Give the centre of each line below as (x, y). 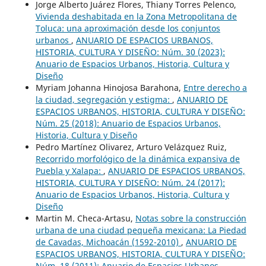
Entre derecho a (215, 88)
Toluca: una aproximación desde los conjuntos (128, 28)
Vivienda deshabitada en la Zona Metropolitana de (136, 17)
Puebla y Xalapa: (69, 171)
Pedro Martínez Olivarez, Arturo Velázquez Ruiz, (131, 147)
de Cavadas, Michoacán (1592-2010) (108, 242)
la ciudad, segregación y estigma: (104, 100)
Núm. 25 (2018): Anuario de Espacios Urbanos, (128, 123)
